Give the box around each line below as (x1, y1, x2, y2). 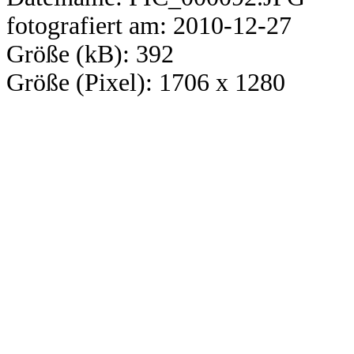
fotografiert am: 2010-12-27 (6, 12, 292, 40)
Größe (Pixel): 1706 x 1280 (6, 69, 285, 97)
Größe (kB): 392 (6, 40, 174, 69)
